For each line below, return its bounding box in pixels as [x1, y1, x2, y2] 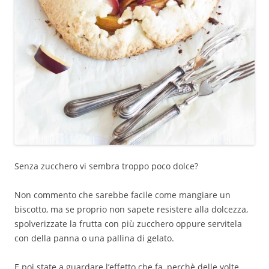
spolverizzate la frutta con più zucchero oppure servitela [14, 218, 242, 230]
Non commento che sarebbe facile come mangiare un [14, 189, 231, 201]
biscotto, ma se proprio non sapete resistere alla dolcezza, [14, 204, 248, 216]
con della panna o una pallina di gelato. [14, 232, 174, 244]
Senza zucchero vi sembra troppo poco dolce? [14, 160, 198, 172]
